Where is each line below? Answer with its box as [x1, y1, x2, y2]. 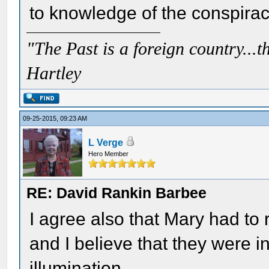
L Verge [88, 138, 124, 148]
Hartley [26, 64, 82, 83]
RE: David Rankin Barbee [26, 184, 207, 201]
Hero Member [88, 150, 129, 157]
